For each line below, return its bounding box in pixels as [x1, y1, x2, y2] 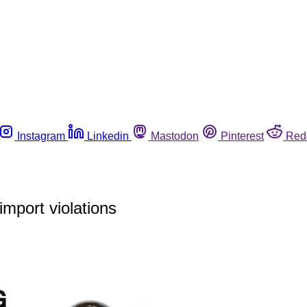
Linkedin [87, 130, 129, 142]
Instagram [17, 130, 65, 142]
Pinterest [221, 130, 264, 142]
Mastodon [151, 130, 199, 142]
